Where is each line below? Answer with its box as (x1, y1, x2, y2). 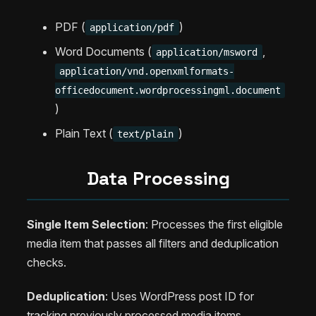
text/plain (117, 128, 174, 140)
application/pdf (90, 22, 175, 34)
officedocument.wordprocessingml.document (55, 85, 281, 97)
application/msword (156, 47, 258, 59)
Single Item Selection (27, 217, 145, 231)
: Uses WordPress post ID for (105, 288, 254, 303)
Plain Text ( (55, 126, 113, 141)
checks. (27, 255, 66, 269)
